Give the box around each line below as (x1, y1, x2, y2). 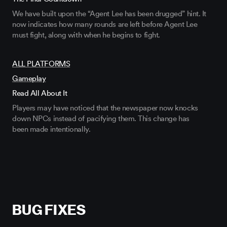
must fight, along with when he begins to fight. (12, 30, 160, 40)
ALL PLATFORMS (12, 59, 70, 69)
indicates (28, 20, 57, 29)
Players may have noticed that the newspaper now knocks (12, 103, 198, 113)
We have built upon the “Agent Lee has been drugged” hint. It (12, 9, 206, 19)
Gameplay (12, 74, 46, 84)
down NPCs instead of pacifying (12, 114, 117, 124)
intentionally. (48, 125, 92, 134)
